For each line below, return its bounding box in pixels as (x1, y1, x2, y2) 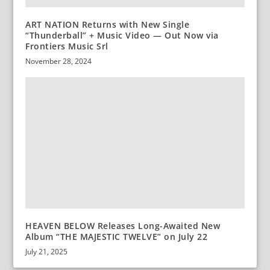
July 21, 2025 (25, 246, 68, 257)
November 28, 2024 (25, 56, 92, 67)
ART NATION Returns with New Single (25, 19, 190, 31)
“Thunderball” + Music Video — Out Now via (25, 30, 219, 42)
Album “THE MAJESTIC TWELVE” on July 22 (25, 230, 208, 242)
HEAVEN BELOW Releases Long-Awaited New (25, 219, 221, 231)
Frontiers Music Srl (25, 40, 108, 52)
